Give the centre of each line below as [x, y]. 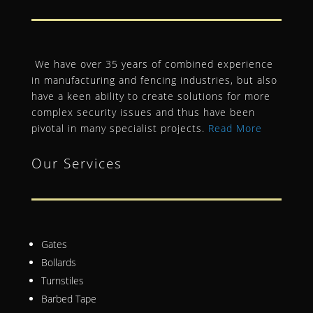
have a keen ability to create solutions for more [151, 96]
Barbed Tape [68, 299]
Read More [235, 129]
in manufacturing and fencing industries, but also [154, 80]
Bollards [58, 263]
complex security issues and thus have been [143, 112]
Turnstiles [62, 281]
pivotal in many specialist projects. [119, 129]
